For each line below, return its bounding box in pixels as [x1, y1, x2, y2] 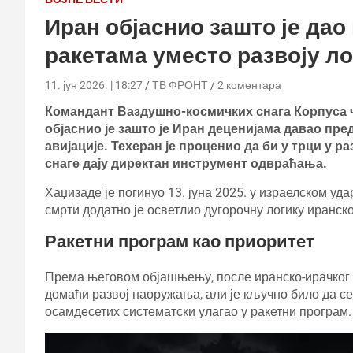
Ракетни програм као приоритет [45, 231, 314, 251]
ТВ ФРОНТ [152, 78, 208, 91]
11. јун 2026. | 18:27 [45, 78, 143, 91]
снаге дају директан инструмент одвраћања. [45, 155, 327, 171]
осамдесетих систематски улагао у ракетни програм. [45, 303, 351, 319]
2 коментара [217, 78, 281, 91]
